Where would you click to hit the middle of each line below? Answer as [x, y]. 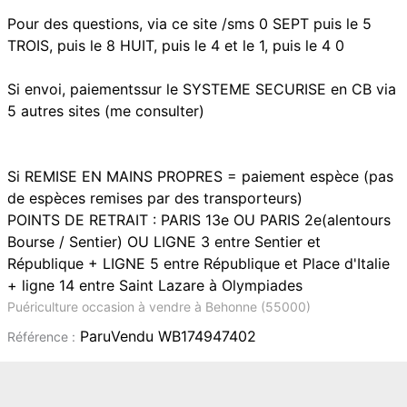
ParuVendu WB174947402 [166, 336]
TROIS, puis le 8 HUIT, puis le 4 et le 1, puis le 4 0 [176, 45]
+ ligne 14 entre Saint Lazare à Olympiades [155, 285]
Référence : [41, 337]
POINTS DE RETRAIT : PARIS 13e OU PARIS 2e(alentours [199, 220]
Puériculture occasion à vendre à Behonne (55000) [159, 307]
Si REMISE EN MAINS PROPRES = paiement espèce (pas [200, 176]
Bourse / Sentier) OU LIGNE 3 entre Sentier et [164, 242]
